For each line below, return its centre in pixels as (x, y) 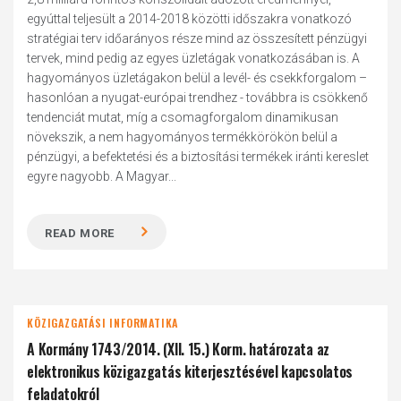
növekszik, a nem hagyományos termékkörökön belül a (183, 137)
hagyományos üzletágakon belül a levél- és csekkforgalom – (197, 78)
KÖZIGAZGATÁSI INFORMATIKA (103, 323)
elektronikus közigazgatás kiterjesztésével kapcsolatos (190, 371)
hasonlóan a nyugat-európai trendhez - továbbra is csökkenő (198, 98)
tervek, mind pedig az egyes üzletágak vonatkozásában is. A (194, 58)
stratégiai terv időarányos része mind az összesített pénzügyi (197, 38)
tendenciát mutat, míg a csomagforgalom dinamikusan (183, 117)
